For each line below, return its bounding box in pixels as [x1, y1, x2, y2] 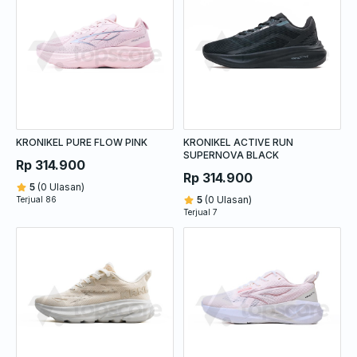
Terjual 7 [183, 206, 218, 217]
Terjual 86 [16, 194, 57, 204]
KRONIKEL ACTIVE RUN [183, 135, 293, 148]
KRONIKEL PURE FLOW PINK [16, 135, 147, 148]
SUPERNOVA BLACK [183, 148, 279, 161]
